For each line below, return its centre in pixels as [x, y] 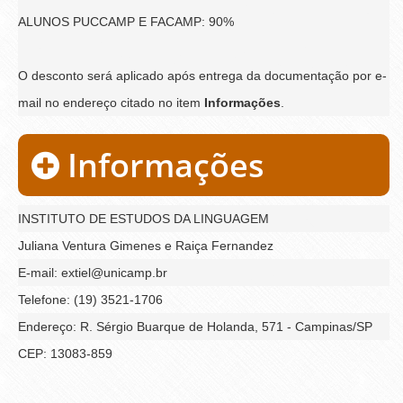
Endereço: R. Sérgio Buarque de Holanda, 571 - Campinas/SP [195, 326]
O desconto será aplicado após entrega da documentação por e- [202, 75]
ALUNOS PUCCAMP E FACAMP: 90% [126, 21]
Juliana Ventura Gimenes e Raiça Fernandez [146, 245]
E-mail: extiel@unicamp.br [93, 272]
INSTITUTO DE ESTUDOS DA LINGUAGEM [143, 218]
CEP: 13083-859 [65, 353]
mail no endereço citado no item [111, 102]
